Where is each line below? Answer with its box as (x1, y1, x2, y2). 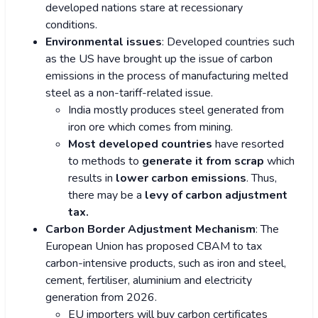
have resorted (212, 136, 284, 153)
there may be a (68, 187, 145, 204)
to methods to (68, 153, 142, 170)
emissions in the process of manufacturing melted (45, 68, 288, 84)
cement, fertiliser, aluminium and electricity (45, 273, 252, 289)
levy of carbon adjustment (145, 187, 287, 204)
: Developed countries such (162, 34, 295, 50)
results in (68, 170, 116, 187)
